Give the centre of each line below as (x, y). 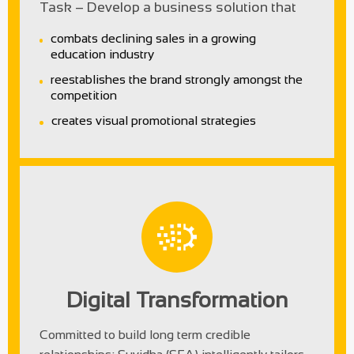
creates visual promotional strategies (154, 120)
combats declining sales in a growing (154, 38)
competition (84, 95)
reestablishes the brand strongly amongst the (177, 79)
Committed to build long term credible (145, 334)
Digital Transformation (177, 299)
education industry (103, 54)
